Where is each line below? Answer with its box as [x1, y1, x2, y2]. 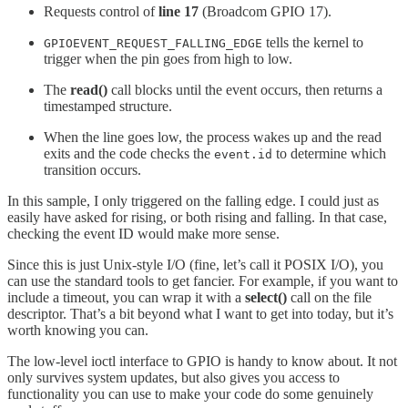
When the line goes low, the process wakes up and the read [44, 129, 382, 146]
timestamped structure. [44, 98, 172, 115]
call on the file [287, 290, 372, 306]
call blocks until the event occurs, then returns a [107, 82, 382, 98]
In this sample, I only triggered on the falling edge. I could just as [7, 193, 379, 209]
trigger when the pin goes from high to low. [44, 51, 292, 67]
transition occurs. [44, 162, 141, 178]
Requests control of [44, 4, 158, 20]
